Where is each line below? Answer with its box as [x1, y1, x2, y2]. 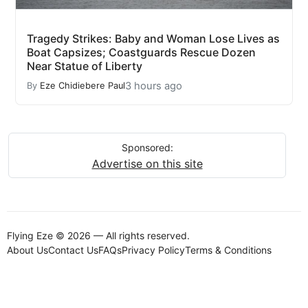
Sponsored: [121, 141, 173, 153]
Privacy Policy [122, 243, 185, 256]
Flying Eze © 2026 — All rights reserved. [7, 229, 190, 241]
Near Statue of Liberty [27, 58, 142, 73]
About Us [7, 243, 48, 256]
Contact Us [48, 243, 98, 256]
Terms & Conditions [185, 243, 272, 256]
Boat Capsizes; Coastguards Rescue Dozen [27, 45, 256, 59]
